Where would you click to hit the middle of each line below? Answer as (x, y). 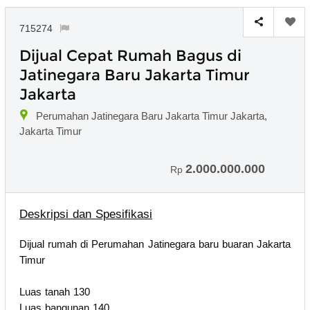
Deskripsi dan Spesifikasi (86, 214)
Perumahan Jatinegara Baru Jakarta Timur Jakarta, (152, 116)
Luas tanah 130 (55, 291)
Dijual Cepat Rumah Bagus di (130, 55)
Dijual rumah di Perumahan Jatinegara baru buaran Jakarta (155, 244)
